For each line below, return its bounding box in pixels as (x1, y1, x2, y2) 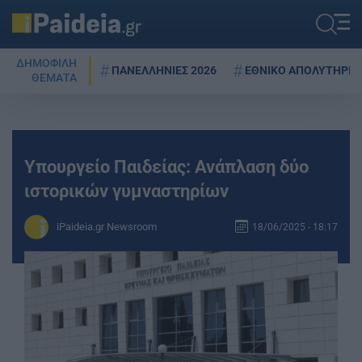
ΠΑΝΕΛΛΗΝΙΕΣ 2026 (112, 63, 217, 78)
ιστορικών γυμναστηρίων (24, 180, 229, 201)
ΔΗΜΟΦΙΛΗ (16, 57, 77, 70)
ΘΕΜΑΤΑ (32, 71, 77, 85)
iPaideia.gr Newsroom (57, 221, 157, 233)
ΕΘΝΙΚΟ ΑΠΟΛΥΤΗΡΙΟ (245, 63, 360, 78)
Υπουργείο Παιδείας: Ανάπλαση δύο (24, 156, 309, 177)
